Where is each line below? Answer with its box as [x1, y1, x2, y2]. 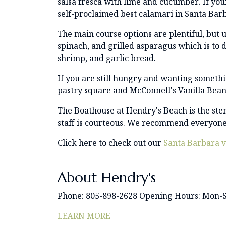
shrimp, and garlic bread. [58, 52, 156, 64]
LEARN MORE [58, 210, 110, 221]
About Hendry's [58, 168, 156, 186]
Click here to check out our [58, 137, 163, 148]
